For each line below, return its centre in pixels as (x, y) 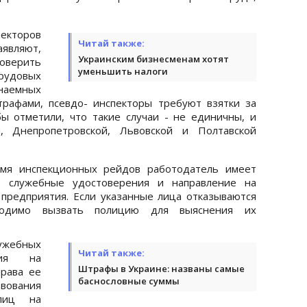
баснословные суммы (129, 281)
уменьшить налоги (123, 71)
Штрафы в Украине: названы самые (161, 268)
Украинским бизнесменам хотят (153, 59)
